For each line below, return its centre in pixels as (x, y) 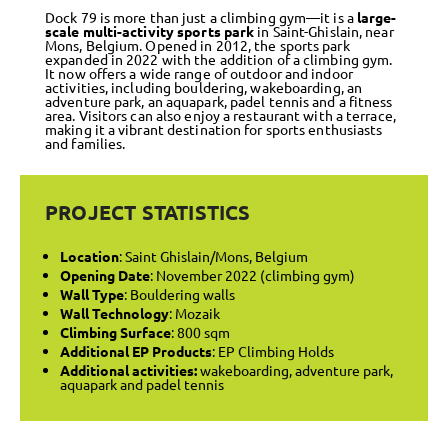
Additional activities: (128, 369)
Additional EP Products (136, 350)
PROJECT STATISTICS (148, 211)
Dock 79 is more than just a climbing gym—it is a (201, 16)
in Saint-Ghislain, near (324, 30)
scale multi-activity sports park (150, 30)
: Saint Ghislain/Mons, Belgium (213, 255)
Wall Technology (114, 312)
